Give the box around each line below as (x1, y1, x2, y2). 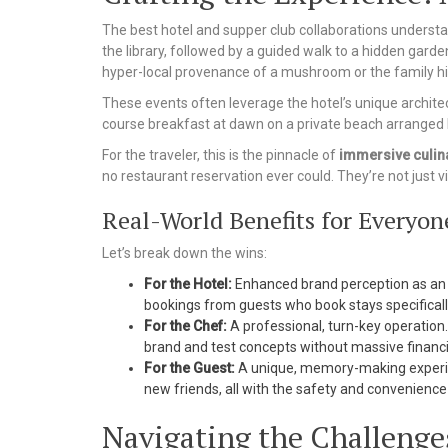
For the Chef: (144, 317, 227, 334)
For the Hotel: (144, 275, 232, 292)
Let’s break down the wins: (102, 244, 267, 261)
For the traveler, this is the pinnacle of (102, 146, 339, 163)
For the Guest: (144, 359, 235, 376)
